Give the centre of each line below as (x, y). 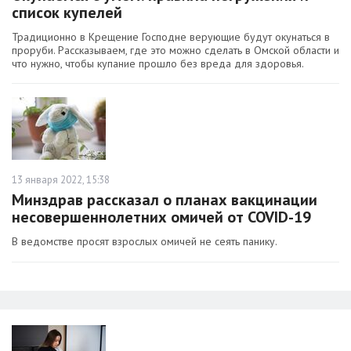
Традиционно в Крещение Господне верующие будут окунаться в (171, 37)
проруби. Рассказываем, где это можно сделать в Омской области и (175, 51)
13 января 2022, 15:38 (61, 180)
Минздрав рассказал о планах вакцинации (165, 200)
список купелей (67, 13)
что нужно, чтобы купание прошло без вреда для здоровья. (158, 64)
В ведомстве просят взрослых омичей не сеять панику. (145, 242)
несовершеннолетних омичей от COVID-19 (161, 217)
